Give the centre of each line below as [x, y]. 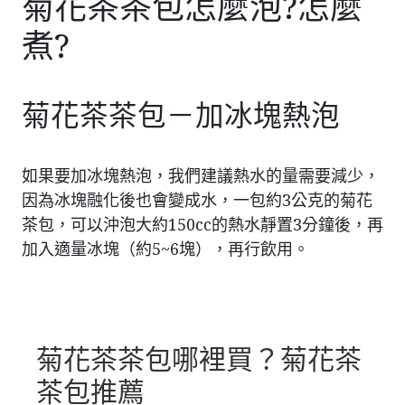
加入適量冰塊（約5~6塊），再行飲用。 [165, 248]
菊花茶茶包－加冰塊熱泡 [181, 114]
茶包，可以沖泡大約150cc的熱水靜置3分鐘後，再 [202, 224]
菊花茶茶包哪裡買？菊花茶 [199, 358]
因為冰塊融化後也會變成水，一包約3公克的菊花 [197, 199]
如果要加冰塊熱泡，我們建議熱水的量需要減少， [201, 175]
